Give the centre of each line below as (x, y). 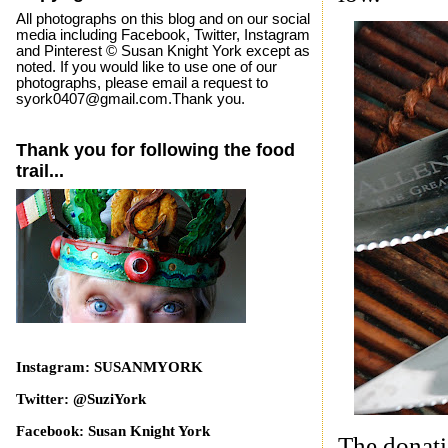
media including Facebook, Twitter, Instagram (162, 34)
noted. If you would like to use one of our (146, 66)
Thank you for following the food (155, 149)
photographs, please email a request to (141, 82)
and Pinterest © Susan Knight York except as (162, 50)
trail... (39, 170)
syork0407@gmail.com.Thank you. (130, 98)
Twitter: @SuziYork (80, 399)
